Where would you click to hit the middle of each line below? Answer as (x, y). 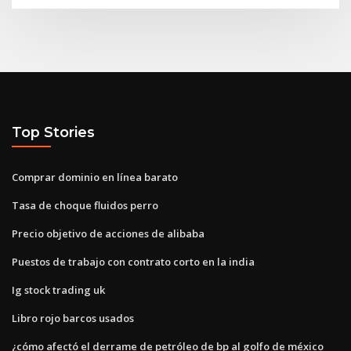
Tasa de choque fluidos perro (85, 205)
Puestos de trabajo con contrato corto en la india (133, 261)
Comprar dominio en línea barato (95, 177)
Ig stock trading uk (58, 289)
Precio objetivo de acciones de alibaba (108, 233)
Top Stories (53, 132)
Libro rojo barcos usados (73, 318)
